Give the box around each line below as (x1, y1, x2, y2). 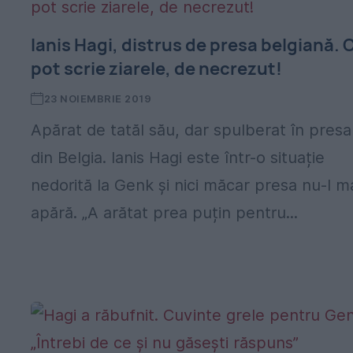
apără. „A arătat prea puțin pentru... (31, 203, 299, 222)
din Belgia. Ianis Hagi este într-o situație (31, 148, 325, 167)
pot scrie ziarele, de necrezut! (31, 57, 283, 80)
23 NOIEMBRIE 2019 (43, 92, 152, 105)
